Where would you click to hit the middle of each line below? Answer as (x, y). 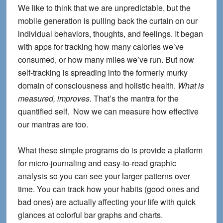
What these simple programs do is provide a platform (110, 150)
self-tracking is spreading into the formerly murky (103, 73)
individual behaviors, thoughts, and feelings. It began (110, 34)
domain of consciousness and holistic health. (97, 86)
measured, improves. (55, 99)
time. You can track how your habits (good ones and (109, 189)
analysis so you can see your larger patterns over (104, 176)
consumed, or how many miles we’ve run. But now (106, 60)
